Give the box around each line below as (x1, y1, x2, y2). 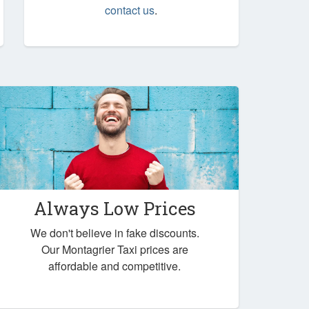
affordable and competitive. (48, 257, 181, 274)
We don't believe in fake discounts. (30, 224, 199, 241)
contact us (105, 2, 155, 19)
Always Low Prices (33, 196, 196, 220)
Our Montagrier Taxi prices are (41, 241, 188, 257)
